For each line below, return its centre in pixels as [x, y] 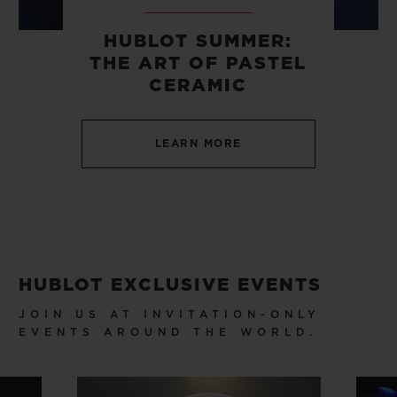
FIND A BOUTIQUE [289, 306]
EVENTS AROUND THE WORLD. [168, 332]
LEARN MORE [198, 144]
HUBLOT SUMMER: [198, 41]
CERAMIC [198, 86]
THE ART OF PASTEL [198, 63]
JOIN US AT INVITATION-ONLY [170, 314]
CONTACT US [289, 129]
